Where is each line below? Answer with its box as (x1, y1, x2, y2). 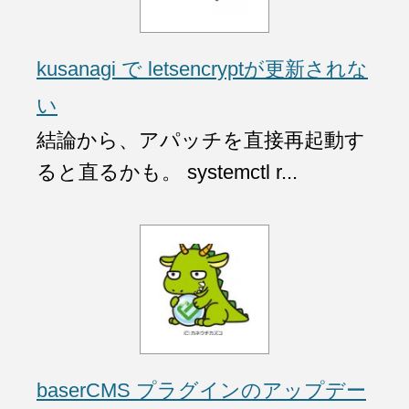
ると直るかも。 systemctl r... (37, 160, 298, 184)
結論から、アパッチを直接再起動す (37, 128, 365, 152)
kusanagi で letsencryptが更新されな (37, 57, 368, 80)
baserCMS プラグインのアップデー (37, 378, 366, 402)
